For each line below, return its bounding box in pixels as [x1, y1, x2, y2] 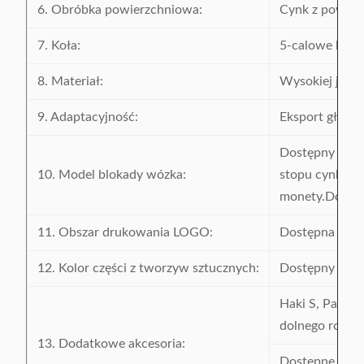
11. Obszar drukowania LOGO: [37, 226, 213, 239]
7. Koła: [37, 39, 80, 52]
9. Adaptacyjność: [37, 110, 138, 123]
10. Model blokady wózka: [37, 168, 186, 181]
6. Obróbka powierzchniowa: [37, 3, 202, 16]
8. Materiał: [37, 75, 103, 88]
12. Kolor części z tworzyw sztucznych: [37, 262, 259, 275]
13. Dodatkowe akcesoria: [37, 337, 185, 350]
